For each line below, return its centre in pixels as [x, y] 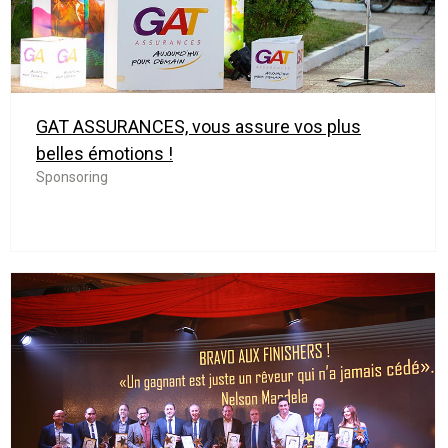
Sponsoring [72, 177]
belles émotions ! [104, 154]
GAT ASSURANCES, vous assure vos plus [198, 127]
